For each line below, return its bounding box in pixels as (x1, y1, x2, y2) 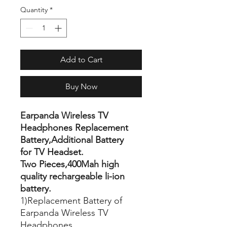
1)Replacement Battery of (20, 195, 122, 206)
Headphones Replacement (20, 122, 128, 133)
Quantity (20, 5, 48, 14)
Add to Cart (60, 54, 102, 64)
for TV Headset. (20, 146, 84, 158)
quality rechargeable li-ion (20, 170, 125, 182)
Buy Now (65, 81, 97, 91)
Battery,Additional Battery (20, 134, 124, 145)
